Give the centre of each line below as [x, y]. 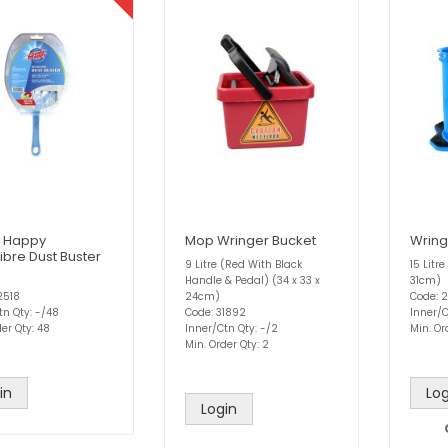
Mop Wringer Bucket [250, 241]
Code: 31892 [215, 313]
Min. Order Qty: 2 [227, 345]
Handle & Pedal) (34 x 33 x [252, 281]
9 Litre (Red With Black [243, 265]
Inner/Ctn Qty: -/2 [231, 329]
